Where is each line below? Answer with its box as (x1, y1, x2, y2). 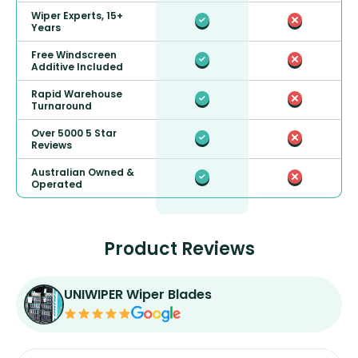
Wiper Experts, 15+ (31, 9, 123, 23)
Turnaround (31, 99, 92, 113)
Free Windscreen (31, 48, 117, 62)
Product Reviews (103, 237, 255, 262)
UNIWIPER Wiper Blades (64, 285, 212, 304)
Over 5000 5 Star (31, 126, 117, 141)
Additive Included (31, 60, 123, 74)
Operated (31, 177, 82, 192)
